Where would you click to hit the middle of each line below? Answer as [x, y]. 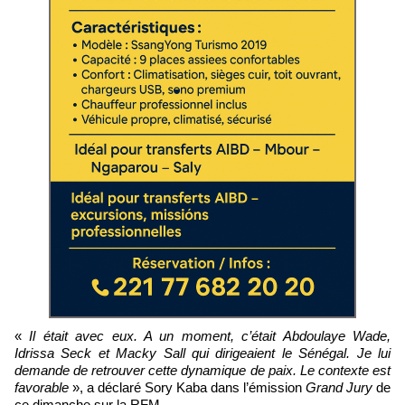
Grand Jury [341, 387]
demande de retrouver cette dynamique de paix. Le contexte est [202, 370]
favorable [42, 387]
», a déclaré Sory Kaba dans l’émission [187, 387]
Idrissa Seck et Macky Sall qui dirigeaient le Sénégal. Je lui [202, 353]
